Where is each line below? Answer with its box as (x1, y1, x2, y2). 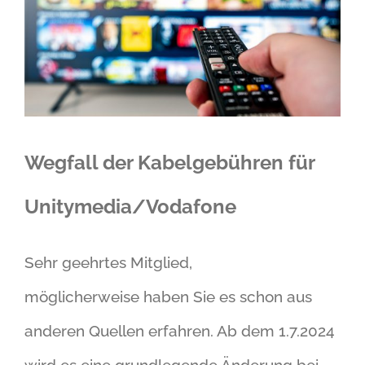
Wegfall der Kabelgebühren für (24, 150, 314, 174)
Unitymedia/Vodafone (24, 194, 236, 218)
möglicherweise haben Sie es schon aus (24, 287, 312, 306)
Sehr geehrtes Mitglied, (24, 253, 196, 271)
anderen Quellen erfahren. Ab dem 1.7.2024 (24, 321, 335, 340)
